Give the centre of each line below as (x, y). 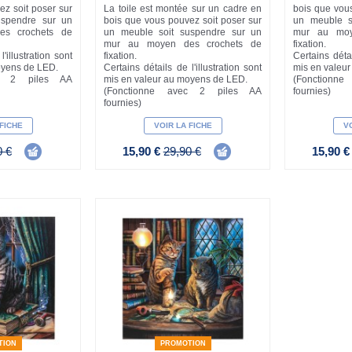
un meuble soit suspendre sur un (183, 32)
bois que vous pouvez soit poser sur (183, 20)
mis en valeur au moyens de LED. (176, 79)
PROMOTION (183, 344)
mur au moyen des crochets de (183, 44)
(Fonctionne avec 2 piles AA (183, 91)
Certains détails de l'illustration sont (183, 67)
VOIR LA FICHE (183, 125)
